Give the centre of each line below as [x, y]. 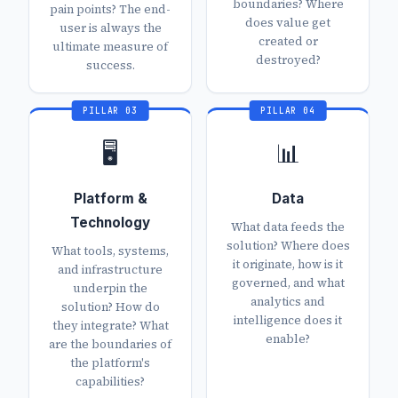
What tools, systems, [110, 251]
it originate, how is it [288, 264]
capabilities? [110, 382]
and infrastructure [110, 270]
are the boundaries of [110, 344]
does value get [288, 23]
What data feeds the [288, 227]
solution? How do [110, 307]
